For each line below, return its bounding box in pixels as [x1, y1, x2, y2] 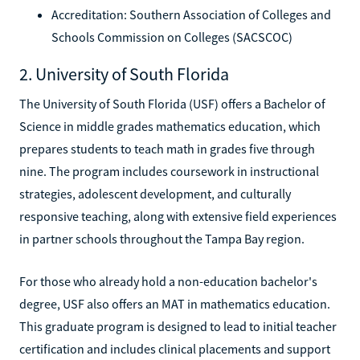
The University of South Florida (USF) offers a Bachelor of [19, 95, 325, 112]
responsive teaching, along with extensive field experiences [19, 207, 337, 224]
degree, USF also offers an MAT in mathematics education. [19, 295, 330, 312]
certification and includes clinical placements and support [19, 340, 330, 357]
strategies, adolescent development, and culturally [19, 185, 291, 202]
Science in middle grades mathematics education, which [19, 117, 321, 134]
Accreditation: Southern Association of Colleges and [51, 6, 331, 22]
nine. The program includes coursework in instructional [19, 162, 319, 179]
